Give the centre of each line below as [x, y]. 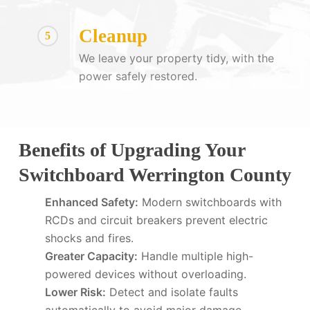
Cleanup [113, 36]
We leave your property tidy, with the [176, 58]
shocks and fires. [89, 238]
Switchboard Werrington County [155, 174]
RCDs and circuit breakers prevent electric [156, 220]
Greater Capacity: [91, 256]
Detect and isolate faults [172, 292]
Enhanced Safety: [91, 202]
